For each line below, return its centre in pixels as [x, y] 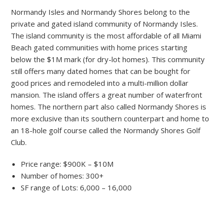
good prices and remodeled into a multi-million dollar [100, 83]
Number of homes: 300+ [62, 176]
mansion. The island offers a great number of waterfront [107, 95]
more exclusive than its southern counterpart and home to [110, 119]
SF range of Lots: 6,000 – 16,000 [76, 188]
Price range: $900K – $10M [67, 164]
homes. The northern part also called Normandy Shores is [109, 107]
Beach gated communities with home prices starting [99, 48]
